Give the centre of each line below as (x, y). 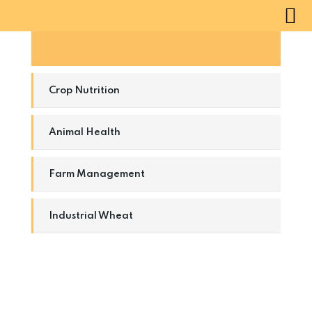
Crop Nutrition (84, 91)
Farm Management (97, 174)
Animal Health (85, 132)
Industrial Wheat (91, 216)
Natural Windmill (91, 49)
